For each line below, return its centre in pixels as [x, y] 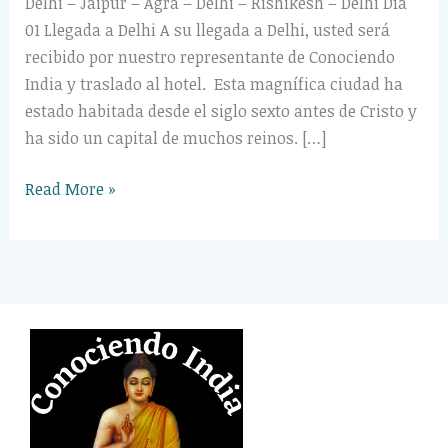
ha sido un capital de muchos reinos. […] [175, 138]
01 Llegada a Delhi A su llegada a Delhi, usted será [207, 30]
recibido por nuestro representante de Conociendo [209, 57]
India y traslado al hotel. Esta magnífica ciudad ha [213, 84]
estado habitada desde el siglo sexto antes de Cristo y [220, 111]
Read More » [70, 189]
